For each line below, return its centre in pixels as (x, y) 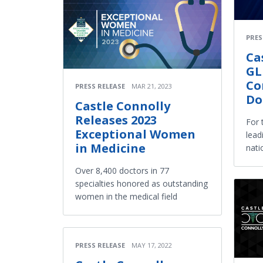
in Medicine (110, 148)
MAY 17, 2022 (152, 245)
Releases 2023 (116, 120)
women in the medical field (126, 196)
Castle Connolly (123, 106)
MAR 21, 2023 (152, 86)
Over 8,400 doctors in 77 (122, 170)
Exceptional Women (135, 134)
